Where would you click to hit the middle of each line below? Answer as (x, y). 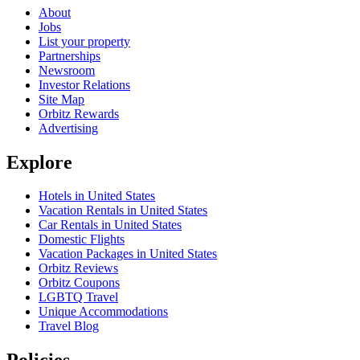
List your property (84, 41)
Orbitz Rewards (79, 113)
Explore (39, 162)
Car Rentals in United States (110, 225)
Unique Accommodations (103, 312)
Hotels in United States (97, 196)
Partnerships (70, 55)
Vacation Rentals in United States (123, 211)
